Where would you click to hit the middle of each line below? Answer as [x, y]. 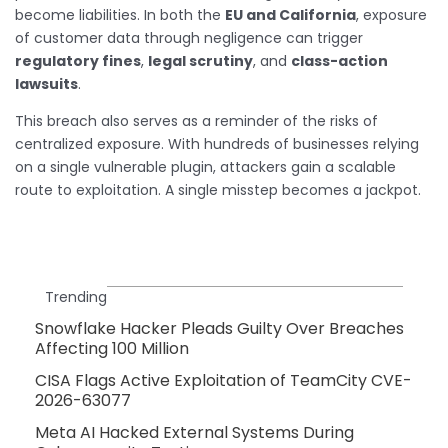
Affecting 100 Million [112, 349]
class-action [339, 61]
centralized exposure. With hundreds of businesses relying [217, 144]
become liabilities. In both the [120, 15]
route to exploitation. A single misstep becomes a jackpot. [218, 190]
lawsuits [46, 84]
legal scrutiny [200, 61]
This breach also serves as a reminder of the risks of [196, 121]
